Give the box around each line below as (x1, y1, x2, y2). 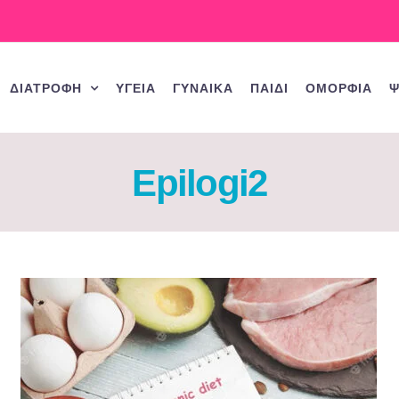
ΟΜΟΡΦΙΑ (305, 80, 372, 95)
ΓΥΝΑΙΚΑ (173, 80, 233, 95)
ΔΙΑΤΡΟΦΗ (10, 80, 82, 95)
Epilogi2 (132, 161, 267, 204)
